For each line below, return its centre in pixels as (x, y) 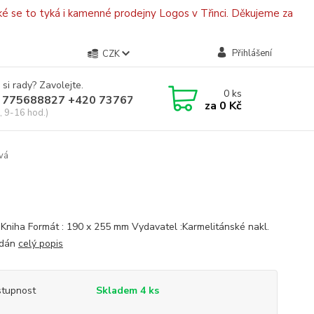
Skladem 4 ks (127, 291)
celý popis (40, 244)
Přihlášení (252, 53)
